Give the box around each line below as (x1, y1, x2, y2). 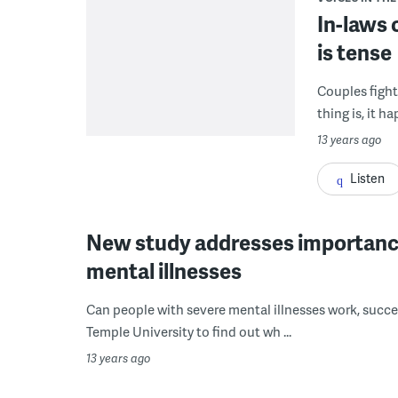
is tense (317, 36, 392, 67)
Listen (350, 169, 385, 187)
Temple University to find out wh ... (86, 321, 291, 341)
